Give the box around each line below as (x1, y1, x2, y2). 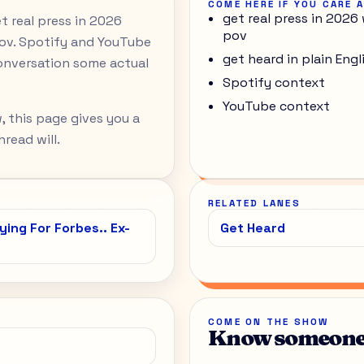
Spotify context (223, 73, 325, 91)
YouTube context (223, 97, 330, 115)
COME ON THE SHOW (208, 315, 329, 327)
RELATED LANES (208, 197, 301, 209)
